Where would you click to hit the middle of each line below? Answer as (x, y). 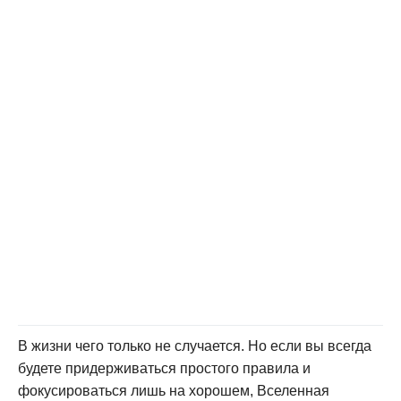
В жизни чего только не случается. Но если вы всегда (195, 346)
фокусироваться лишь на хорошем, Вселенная (174, 390)
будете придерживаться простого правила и (164, 368)
